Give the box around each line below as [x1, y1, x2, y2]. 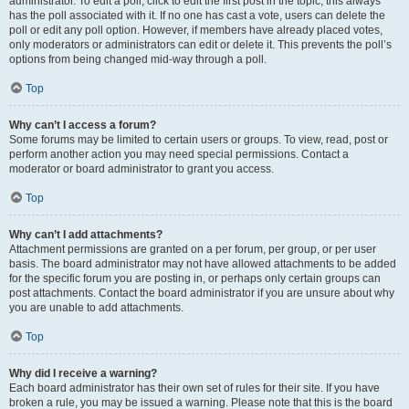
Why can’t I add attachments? [9, 228, 163, 241]
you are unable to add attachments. [9, 301, 184, 314]
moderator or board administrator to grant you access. [9, 163, 274, 175]
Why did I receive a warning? [9, 367, 157, 380]
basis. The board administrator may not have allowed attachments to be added [9, 257, 396, 270]
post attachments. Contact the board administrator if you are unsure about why [9, 287, 394, 299]
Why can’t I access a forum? [9, 119, 156, 131]
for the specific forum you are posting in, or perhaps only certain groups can [9, 272, 381, 285]
